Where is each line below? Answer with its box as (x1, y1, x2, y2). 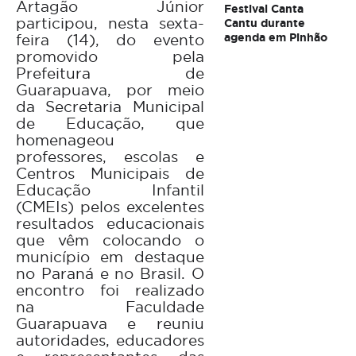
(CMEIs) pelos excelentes (16, 196, 204, 216)
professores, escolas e (16, 146, 204, 166)
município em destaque (16, 246, 204, 266)
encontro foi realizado (16, 280, 204, 300)
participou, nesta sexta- (16, 13, 204, 33)
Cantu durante (223, 16, 305, 30)
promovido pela (16, 46, 204, 66)
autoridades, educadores (16, 330, 204, 350)
